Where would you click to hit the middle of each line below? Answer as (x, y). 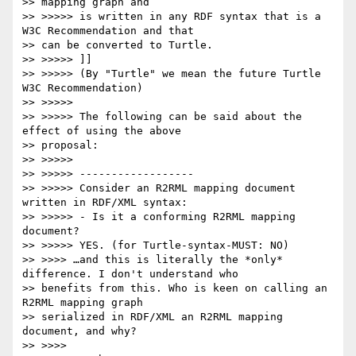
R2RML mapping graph (83, 303)
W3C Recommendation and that (108, 31)
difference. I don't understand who (130, 274)
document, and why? (79, 331)
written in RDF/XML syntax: (105, 203)
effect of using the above (102, 131)
